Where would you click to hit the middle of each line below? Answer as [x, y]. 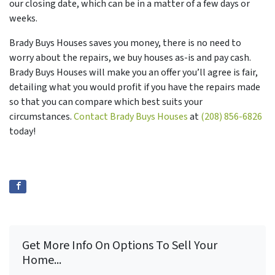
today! [22, 131]
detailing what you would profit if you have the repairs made [135, 87]
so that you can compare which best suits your [106, 102]
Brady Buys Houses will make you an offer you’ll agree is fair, [134, 72]
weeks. [25, 18]
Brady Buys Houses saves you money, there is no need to [125, 43]
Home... [42, 260]
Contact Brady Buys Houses [131, 116]
